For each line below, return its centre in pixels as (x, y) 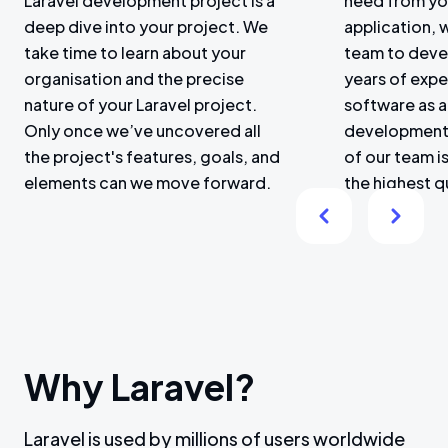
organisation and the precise (134, 78)
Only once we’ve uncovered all (142, 130)
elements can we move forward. (147, 182)
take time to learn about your (135, 52)
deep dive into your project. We (146, 26)
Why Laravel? (139, 386)
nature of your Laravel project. (140, 104)
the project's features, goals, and (152, 156)
